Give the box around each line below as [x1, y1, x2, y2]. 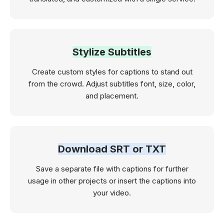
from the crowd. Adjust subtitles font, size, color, [28, 78, 195, 88]
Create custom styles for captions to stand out [31, 66, 192, 76]
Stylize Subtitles [72, 45, 151, 58]
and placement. [85, 90, 138, 100]
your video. [93, 187, 131, 197]
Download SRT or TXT [58, 142, 166, 155]
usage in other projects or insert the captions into [28, 175, 196, 185]
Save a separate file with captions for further [35, 163, 188, 173]
